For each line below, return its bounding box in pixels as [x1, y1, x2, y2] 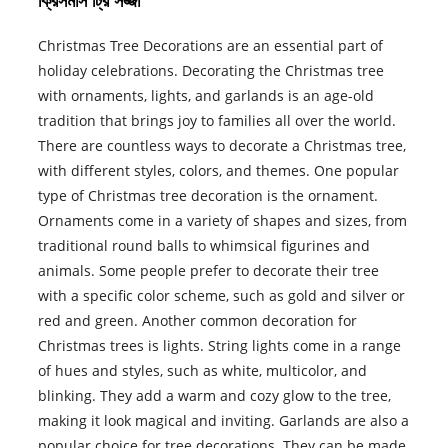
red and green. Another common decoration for [37, 311, 357, 331]
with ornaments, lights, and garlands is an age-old [37, 86, 374, 106]
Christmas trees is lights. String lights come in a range [37, 336, 401, 356]
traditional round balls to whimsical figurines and [37, 236, 370, 256]
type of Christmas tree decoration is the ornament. [37, 186, 378, 206]
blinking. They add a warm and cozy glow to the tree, [37, 386, 391, 406]
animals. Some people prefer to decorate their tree [37, 261, 379, 281]
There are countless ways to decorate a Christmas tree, [37, 136, 406, 156]
